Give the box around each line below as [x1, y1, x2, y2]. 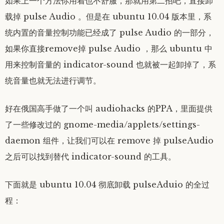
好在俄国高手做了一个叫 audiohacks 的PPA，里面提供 [5, 103, 212, 114]
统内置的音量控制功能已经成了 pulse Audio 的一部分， [5, 27, 214, 38]
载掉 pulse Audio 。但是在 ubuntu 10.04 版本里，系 [5, 11, 211, 22]
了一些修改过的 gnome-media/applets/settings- [5, 119, 200, 130]
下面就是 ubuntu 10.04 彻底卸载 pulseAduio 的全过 [5, 179, 209, 190]
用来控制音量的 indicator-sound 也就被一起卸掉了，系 [5, 59, 216, 70]
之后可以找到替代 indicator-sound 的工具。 [5, 151, 176, 162]
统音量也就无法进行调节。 [5, 75, 101, 86]
